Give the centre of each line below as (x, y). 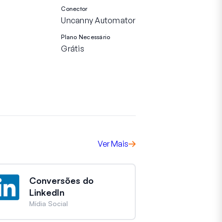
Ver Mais (113, 144)
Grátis (73, 49)
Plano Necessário (86, 37)
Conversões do (61, 180)
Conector (74, 9)
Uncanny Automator (98, 20)
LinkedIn (47, 192)
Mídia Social (48, 203)
